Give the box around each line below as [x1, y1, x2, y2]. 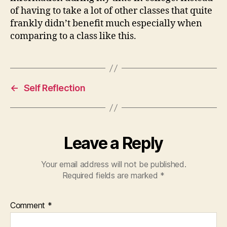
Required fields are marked [62, 170, 161, 180]
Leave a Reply [64, 133, 163, 153]
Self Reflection [23, 83, 86, 93]
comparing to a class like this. [10, 30, 136, 42]
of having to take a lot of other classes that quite [10, 5, 212, 17]
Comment [10, 200, 48, 210]
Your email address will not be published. [41, 159, 186, 169]
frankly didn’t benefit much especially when [10, 18, 202, 29]
